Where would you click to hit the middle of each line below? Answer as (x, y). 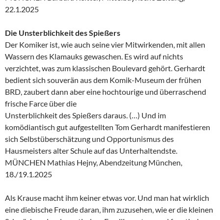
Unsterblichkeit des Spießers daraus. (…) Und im (85, 115)
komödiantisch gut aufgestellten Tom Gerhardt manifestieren (108, 127)
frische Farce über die (41, 103)
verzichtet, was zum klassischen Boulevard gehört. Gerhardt (105, 68)
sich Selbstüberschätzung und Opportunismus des (89, 138)
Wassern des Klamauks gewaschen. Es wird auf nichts (94, 56)
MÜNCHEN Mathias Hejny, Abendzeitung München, (94, 162)
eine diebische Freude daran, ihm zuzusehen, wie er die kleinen (109, 209)
